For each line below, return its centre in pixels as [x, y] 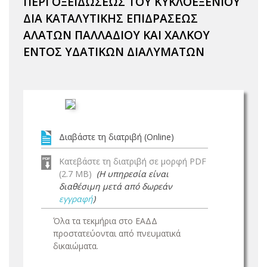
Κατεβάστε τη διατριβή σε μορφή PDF [133, 161]
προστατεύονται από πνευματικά [117, 233]
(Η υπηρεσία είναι [133, 174]
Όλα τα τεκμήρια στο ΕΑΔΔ [105, 221]
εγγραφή [76, 199]
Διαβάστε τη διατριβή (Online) [117, 137]
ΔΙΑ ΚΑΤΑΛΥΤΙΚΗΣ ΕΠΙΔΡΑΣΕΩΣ [111, 18]
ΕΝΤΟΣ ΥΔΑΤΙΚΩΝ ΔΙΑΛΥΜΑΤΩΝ [114, 52]
